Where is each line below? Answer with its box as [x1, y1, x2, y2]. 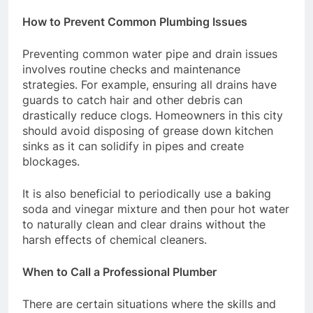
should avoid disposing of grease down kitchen [22, 124, 273, 138]
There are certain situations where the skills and [22, 297, 276, 312]
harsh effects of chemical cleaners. [22, 233, 207, 247]
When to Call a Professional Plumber [22, 265, 217, 279]
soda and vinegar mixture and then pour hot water [22, 202, 289, 217]
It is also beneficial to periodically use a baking [22, 187, 271, 201]
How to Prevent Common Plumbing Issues [22, 15, 247, 29]
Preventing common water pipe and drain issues [22, 47, 277, 61]
